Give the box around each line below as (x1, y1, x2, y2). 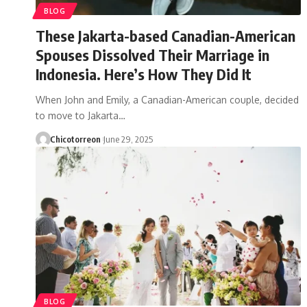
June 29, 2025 (103, 133, 153, 145)
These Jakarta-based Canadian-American (36, 25, 295, 45)
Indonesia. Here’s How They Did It (36, 64, 251, 84)
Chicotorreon (49, 133, 101, 145)
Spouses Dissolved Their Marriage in (36, 45, 269, 64)
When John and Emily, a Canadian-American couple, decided (36, 93, 299, 106)
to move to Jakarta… (36, 109, 125, 121)
